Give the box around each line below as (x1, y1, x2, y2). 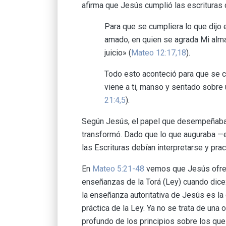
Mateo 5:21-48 (92, 164, 144, 174)
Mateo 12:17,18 (131, 48, 186, 58)
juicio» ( (104, 48, 131, 58)
